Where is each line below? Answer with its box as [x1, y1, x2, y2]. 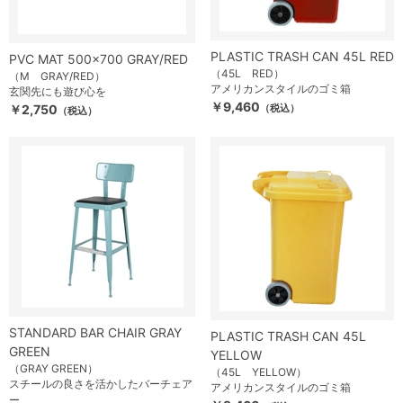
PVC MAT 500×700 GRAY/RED [9, 51, 188, 67]
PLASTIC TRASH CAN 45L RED [210, 49, 394, 64]
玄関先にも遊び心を [9, 85, 106, 98]
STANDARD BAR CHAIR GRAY [9, 325, 182, 340]
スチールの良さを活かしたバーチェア [9, 377, 193, 390]
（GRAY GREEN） [9, 362, 98, 375]
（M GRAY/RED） [9, 69, 105, 83]
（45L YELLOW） [210, 365, 307, 379]
